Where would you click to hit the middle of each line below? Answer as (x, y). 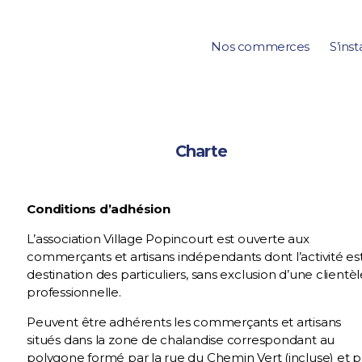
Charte (201, 151)
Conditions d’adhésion (100, 209)
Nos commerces (261, 46)
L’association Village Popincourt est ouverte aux (168, 239)
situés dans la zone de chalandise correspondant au (181, 340)
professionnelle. (74, 292)
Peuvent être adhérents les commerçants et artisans (184, 322)
